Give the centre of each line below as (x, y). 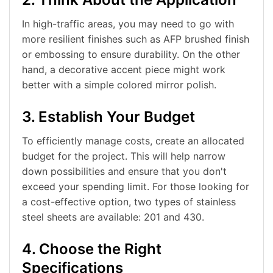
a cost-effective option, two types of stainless (129, 202)
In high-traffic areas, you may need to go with (128, 24)
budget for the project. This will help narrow (124, 156)
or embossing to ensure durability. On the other (131, 55)
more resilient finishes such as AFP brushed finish (136, 39)
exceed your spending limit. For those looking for (136, 187)
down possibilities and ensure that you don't (124, 172)
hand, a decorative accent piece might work (124, 70)
